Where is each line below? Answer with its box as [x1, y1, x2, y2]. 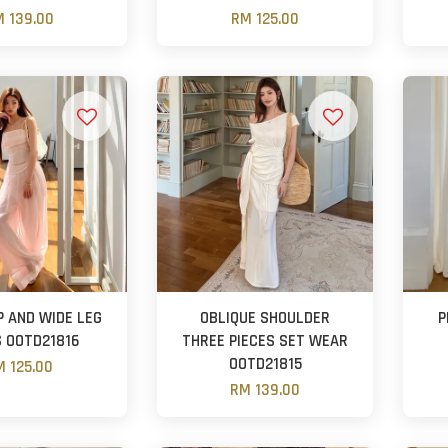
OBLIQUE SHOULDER [200, 307, 331, 329]
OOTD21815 [228, 353, 302, 375]
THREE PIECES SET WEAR [182, 330, 349, 352]
